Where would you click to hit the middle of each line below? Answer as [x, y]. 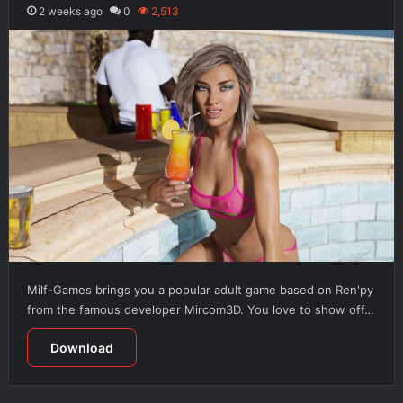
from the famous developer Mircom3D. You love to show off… [200, 309]
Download [81, 347]
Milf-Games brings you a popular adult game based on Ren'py [200, 289]
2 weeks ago [70, 11]
